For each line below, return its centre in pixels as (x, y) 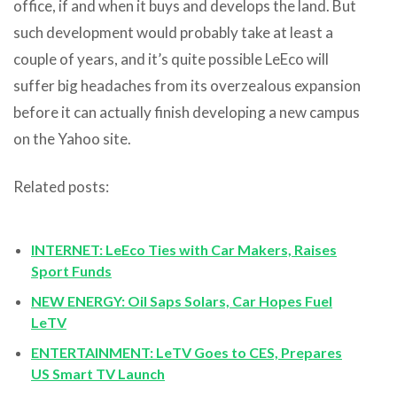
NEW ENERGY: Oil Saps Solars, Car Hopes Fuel (182, 300)
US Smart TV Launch (98, 373)
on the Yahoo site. (72, 138)
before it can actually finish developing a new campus (187, 112)
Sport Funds (71, 270)
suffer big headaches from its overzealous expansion (187, 85)
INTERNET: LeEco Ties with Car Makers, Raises (184, 249)
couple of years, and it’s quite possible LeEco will (171, 58)
